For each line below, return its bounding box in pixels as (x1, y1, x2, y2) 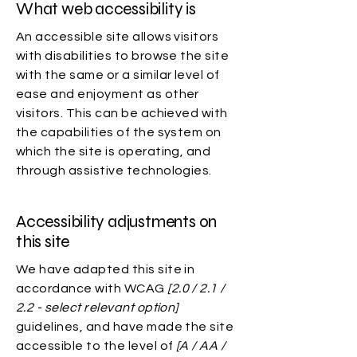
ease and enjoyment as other (16, 88, 199, 100)
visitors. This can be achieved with (16, 107, 228, 120)
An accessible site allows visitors (16, 30, 219, 43)
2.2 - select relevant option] (16, 301, 178, 314)
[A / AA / (173, 339, 226, 352)
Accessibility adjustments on (16, 212, 218, 232)
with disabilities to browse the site (16, 49, 229, 62)
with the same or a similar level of (16, 69, 220, 81)
